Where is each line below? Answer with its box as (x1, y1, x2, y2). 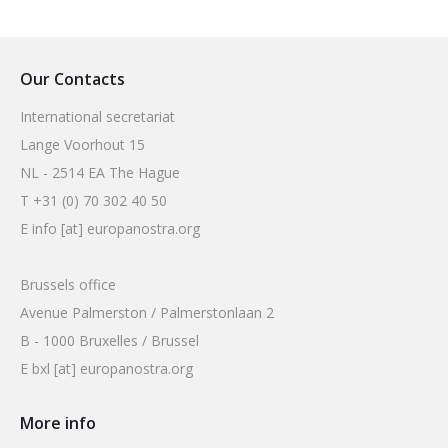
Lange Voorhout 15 (20, 135, 145, 155)
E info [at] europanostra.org (20, 219, 200, 239)
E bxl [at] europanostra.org (20, 359, 193, 379)
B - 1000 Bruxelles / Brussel (20, 331, 199, 351)
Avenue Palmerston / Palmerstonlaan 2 (20, 303, 274, 323)
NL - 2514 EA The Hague (20, 163, 180, 183)
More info (20, 412, 96, 435)
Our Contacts (20, 68, 125, 91)
